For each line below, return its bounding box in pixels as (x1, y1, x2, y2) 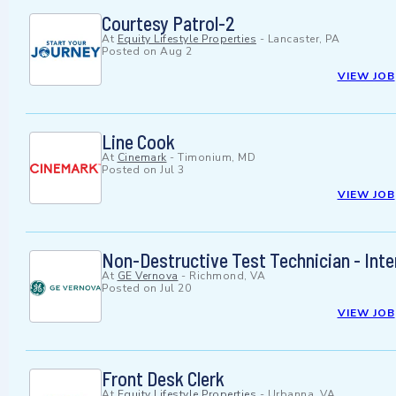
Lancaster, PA (267, 32, 339, 47)
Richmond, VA (189, 269, 265, 284)
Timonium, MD (178, 150, 255, 165)
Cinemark (117, 150, 167, 165)
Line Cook (102, 130, 175, 154)
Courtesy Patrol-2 (102, 11, 235, 35)
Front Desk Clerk (102, 367, 225, 391)
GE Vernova (117, 269, 179, 284)
